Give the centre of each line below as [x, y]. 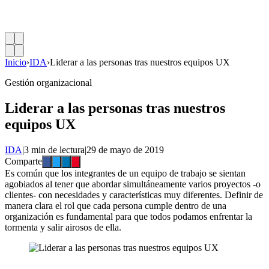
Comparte [23, 161]
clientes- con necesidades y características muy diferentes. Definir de [134, 195]
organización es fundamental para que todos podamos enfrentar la [128, 216]
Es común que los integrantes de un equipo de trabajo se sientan [125, 173]
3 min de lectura [54, 150]
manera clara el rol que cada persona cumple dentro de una [116, 205]
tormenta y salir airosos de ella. [63, 227]
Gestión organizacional [48, 83]
